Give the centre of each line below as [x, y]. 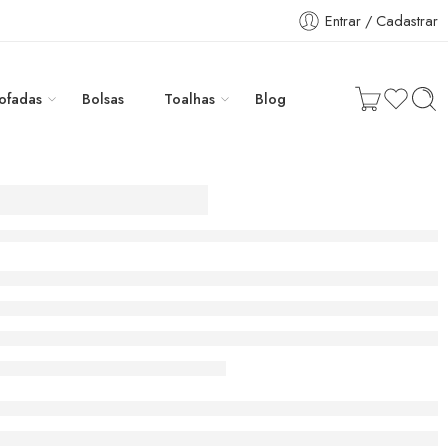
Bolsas [102, 98]
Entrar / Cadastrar [381, 20]
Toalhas [189, 98]
